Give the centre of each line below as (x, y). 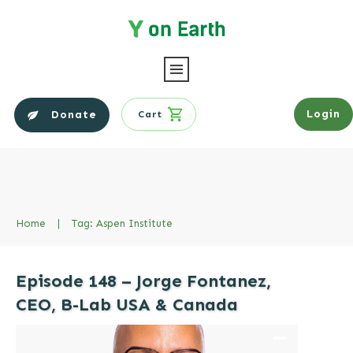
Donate (74, 114)
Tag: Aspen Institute (122, 223)
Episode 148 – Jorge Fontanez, (143, 281)
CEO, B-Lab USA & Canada (127, 304)
